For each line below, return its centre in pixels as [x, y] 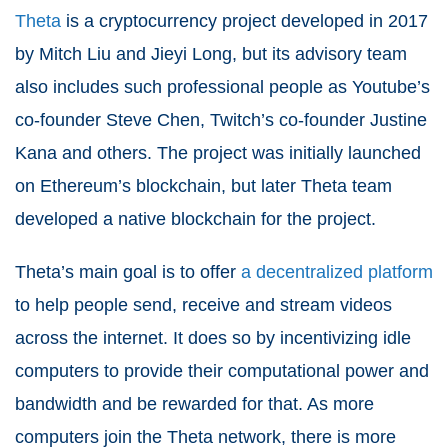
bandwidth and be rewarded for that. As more [194, 404]
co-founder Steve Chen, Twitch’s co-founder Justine [221, 120]
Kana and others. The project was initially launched [218, 153]
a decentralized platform [337, 272]
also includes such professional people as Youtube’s [222, 87]
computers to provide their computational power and [222, 371]
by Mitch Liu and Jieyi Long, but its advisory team [211, 54]
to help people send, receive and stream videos [203, 305]
